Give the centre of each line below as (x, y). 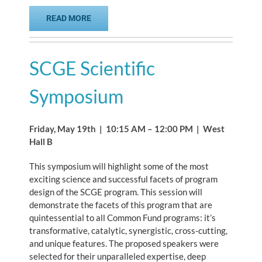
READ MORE (69, 18)
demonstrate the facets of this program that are (121, 205)
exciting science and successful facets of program (123, 179)
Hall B (41, 142)
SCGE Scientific (92, 68)
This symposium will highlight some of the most (119, 166)
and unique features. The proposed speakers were (124, 244)
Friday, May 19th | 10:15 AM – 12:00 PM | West (127, 129)
